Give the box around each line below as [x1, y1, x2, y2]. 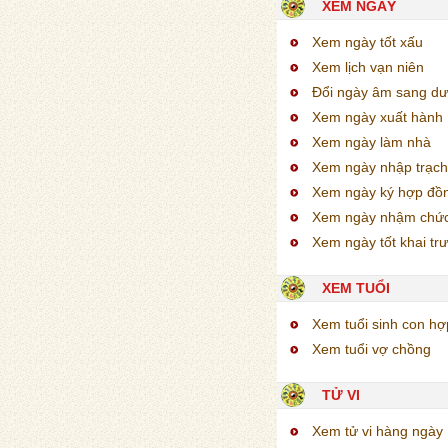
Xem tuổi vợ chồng [312, 340, 431, 357]
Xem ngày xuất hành [312, 108, 443, 125]
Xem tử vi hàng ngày [312, 422, 443, 439]
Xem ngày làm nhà [312, 133, 431, 150]
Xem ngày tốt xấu [312, 33, 423, 50]
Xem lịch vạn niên [312, 58, 424, 75]
